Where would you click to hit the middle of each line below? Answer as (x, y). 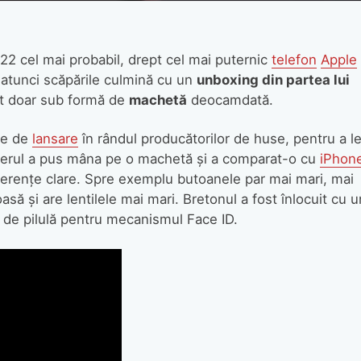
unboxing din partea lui (273, 79)
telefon (294, 59)
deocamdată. (230, 100)
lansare (55, 139)
